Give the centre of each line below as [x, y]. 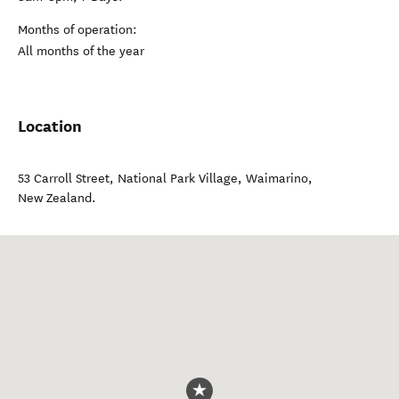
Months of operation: [77, 30]
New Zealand [55, 198]
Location [50, 126]
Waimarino [277, 179]
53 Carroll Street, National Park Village [128, 179]
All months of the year [81, 51]
